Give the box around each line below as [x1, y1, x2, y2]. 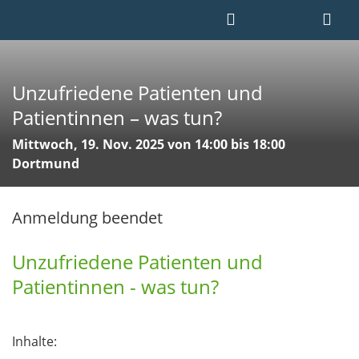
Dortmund [12, 155, 79, 173]
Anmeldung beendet [12, 206, 163, 228]
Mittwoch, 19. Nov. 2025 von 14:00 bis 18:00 [12, 135, 285, 154]
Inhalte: [12, 333, 57, 351]
